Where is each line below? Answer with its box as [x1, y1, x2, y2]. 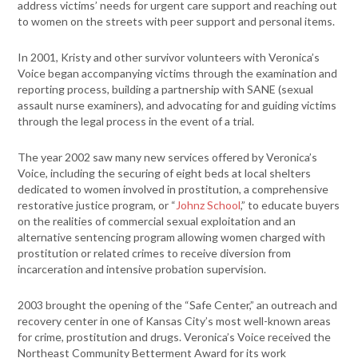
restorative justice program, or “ [18, 198, 177, 212]
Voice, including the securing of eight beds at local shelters [18, 166, 312, 180]
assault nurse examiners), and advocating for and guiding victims [18, 98, 337, 112]
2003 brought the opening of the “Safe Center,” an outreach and [18, 298, 338, 312]
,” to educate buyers [241, 198, 340, 212]
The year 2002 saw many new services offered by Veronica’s [18, 150, 318, 164]
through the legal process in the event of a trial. [18, 114, 255, 128]
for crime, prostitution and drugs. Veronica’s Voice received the [18, 330, 332, 344]
